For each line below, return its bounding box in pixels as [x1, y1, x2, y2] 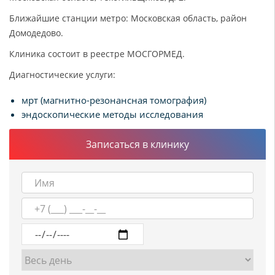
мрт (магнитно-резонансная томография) [21, 94, 206, 106]
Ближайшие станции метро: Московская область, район [9, 12, 247, 24]
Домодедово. [9, 27, 63, 39]
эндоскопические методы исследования [21, 108, 203, 120]
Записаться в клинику [86, 137, 189, 151]
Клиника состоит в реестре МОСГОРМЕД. [9, 48, 185, 60]
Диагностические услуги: [9, 69, 115, 80]
